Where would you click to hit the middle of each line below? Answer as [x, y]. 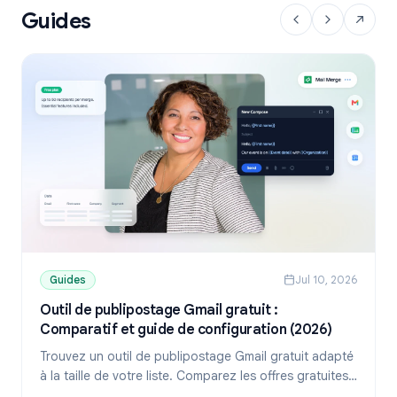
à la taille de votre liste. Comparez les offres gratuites [194, 375]
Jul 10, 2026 [326, 279]
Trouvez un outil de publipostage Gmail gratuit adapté [197, 356]
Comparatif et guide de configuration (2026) [186, 329]
